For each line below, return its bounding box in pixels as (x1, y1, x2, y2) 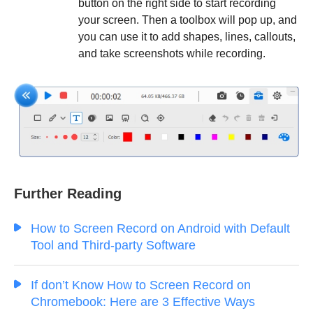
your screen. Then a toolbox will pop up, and (78, 14, 297, 27)
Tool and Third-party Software (31, 238, 196, 252)
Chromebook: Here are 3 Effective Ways (31, 294, 255, 309)
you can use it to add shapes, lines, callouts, (78, 31, 296, 43)
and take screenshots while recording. (78, 48, 265, 60)
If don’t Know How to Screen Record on (31, 277, 251, 292)
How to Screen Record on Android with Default (31, 221, 290, 235)
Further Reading (14, 185, 122, 201)
